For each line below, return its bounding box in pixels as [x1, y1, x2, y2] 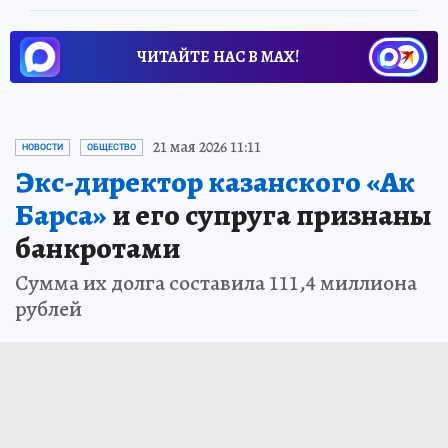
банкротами [15, 228, 180, 269]
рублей [15, 294, 82, 325]
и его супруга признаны [107, 195, 432, 236]
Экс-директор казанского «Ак [15, 162, 415, 203]
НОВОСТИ [22, 142, 63, 153]
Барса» [15, 195, 107, 236]
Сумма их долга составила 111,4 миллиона [15, 268, 417, 299]
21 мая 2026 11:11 [153, 136, 261, 159]
